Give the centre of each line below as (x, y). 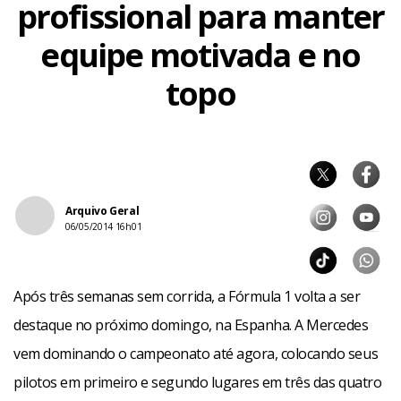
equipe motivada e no (200, 55)
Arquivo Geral (102, 211)
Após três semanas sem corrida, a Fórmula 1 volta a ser (187, 296)
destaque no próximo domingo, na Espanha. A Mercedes (191, 325)
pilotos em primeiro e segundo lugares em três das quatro (198, 382)
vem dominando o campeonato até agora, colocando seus (196, 354)
